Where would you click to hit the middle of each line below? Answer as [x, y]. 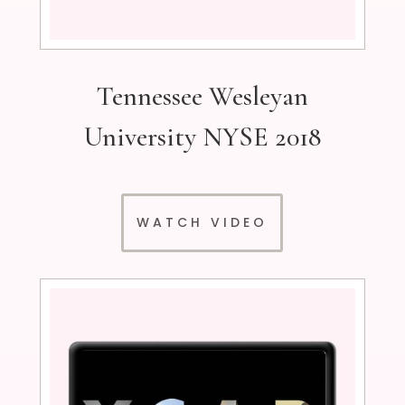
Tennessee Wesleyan [202, 97]
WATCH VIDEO [202, 223]
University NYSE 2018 [202, 137]
